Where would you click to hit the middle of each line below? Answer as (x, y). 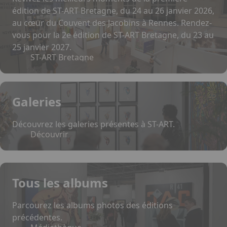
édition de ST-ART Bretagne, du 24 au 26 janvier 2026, (113, 11)
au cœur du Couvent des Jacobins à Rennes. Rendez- (112, 23)
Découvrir (49, 134)
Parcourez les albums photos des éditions (92, 205)
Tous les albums (60, 183)
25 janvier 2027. (42, 47)
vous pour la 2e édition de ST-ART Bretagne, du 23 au (113, 35)
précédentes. (37, 217)
